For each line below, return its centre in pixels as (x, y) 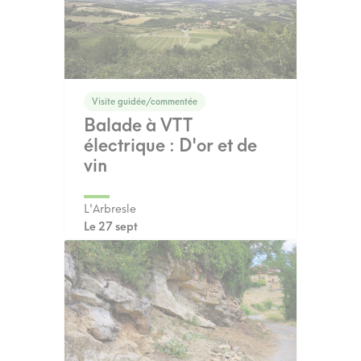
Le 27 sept (111, 226)
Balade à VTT (138, 124)
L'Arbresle (110, 209)
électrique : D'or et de (170, 145)
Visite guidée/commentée (145, 102)
